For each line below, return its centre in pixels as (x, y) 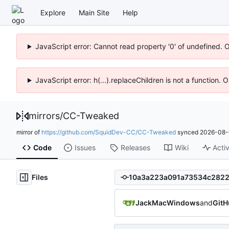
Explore (53, 12)
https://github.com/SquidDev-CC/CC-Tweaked (109, 132)
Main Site (94, 12)
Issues (85, 148)
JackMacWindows (168, 202)
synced (188, 132)
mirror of (29, 132)
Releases (135, 148)
